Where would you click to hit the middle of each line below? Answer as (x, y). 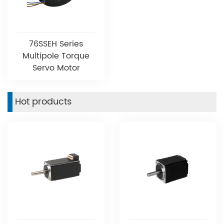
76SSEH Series (56, 44)
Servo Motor (56, 68)
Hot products (43, 101)
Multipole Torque (56, 56)
